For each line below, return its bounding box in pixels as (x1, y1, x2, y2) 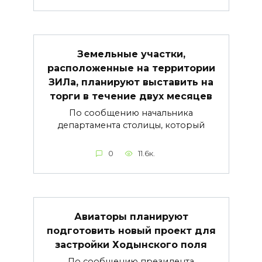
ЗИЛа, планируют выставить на (49, 76, 213, 88)
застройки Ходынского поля (55, 239, 207, 250)
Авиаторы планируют (74, 211, 188, 222)
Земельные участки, (77, 48, 185, 60)
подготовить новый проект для (46, 225, 216, 236)
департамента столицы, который (57, 119, 205, 130)
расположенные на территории (47, 62, 215, 74)
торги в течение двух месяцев (50, 90, 212, 102)
